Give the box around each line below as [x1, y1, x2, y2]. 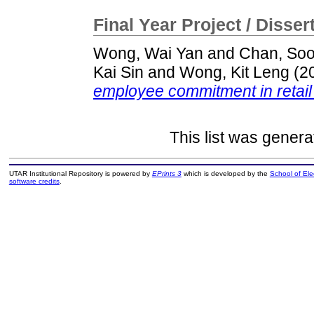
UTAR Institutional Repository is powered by [8, 170, 152, 178]
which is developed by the [181, 170, 270, 178]
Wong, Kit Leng [179, 63, 289, 82]
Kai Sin [93, 63, 144, 82]
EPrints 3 [151, 170, 182, 178]
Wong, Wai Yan [93, 44, 203, 63]
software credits [8, 177, 60, 186]
